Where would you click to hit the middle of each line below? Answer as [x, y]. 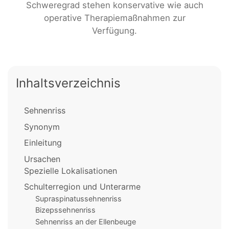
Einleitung [43, 143]
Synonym [42, 127]
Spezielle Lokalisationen [71, 170]
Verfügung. [114, 31]
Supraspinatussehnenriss [78, 198]
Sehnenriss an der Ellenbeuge [85, 221]
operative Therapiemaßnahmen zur [114, 18]
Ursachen [42, 159]
